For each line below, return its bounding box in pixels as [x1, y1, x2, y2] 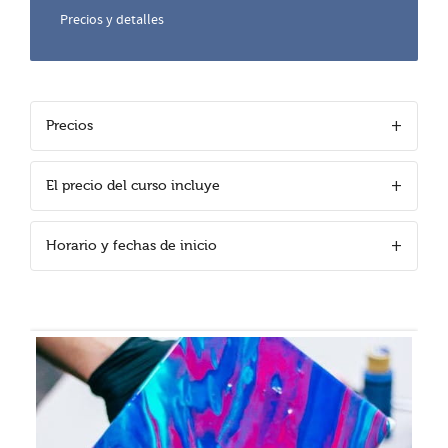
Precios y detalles [60, 11, 164, 29]
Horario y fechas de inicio [46, 238, 217, 253]
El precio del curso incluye [46, 178, 220, 193]
